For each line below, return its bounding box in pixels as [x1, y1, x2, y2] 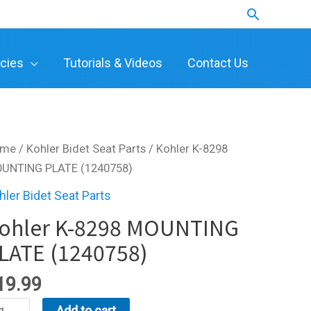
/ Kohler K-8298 [146, 142, 228, 155]
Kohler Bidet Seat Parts [26, 142, 146, 155]
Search [244, 5, 296, 25]
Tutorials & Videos [63, 55, 162, 70]
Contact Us [187, 55, 249, 70]
